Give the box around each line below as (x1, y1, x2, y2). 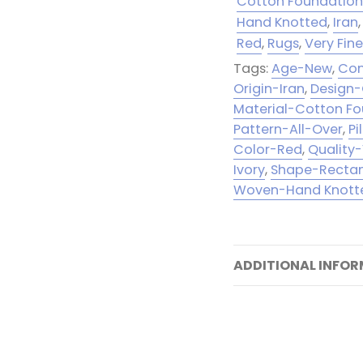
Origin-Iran (233, 79, 305, 99)
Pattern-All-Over (233, 120, 344, 139)
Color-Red (233, 140, 303, 160)
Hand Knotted (237, 13, 328, 32)
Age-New (271, 59, 333, 79)
